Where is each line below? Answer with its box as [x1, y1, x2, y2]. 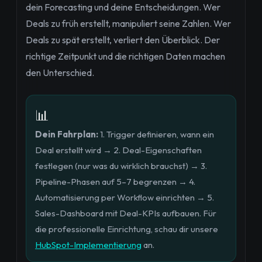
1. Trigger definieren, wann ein [98, 129, 214, 140]
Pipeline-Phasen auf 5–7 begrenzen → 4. [35, 176, 195, 187]
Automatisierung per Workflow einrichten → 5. [35, 192, 214, 203]
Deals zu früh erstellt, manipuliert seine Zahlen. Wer [26, 18, 231, 29]
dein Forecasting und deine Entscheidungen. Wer [26, 1, 220, 13]
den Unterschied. [26, 67, 94, 78]
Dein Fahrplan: [35, 129, 98, 140]
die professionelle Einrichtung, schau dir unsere [35, 223, 218, 235]
